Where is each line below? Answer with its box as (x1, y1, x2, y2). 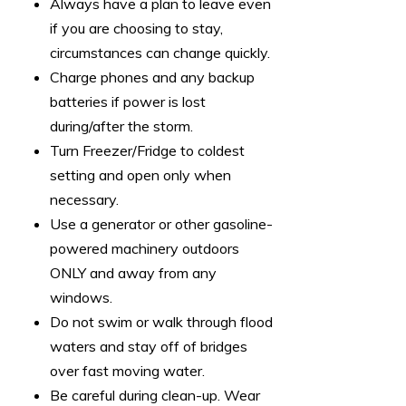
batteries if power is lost (50, 92, 206, 111)
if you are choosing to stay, (50, 19, 223, 38)
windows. (50, 288, 112, 307)
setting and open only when (50, 166, 231, 185)
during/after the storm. (50, 117, 193, 136)
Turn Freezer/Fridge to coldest (50, 141, 245, 160)
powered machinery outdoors (50, 239, 239, 258)
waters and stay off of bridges (50, 337, 247, 356)
